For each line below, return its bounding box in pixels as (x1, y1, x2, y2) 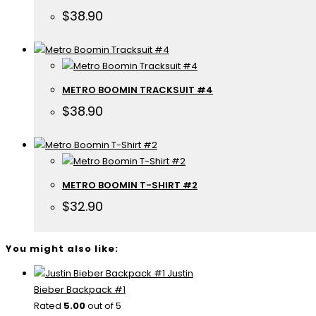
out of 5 (85, 299, 121, 313)
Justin (167, 267, 193, 281)
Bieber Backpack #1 (34, 283, 126, 297)
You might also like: (6, 241, 119, 255)
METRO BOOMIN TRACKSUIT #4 (62, 83, 213, 97)
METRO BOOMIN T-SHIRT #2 (62, 178, 197, 192)
